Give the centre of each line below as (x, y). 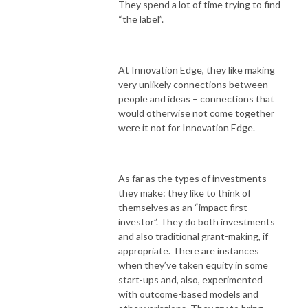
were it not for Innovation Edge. (187, 127)
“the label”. (141, 19)
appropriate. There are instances (189, 250)
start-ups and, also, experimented (190, 279)
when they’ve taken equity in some (193, 265)
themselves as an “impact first (183, 207)
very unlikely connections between (193, 84)
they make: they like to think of (185, 192)
